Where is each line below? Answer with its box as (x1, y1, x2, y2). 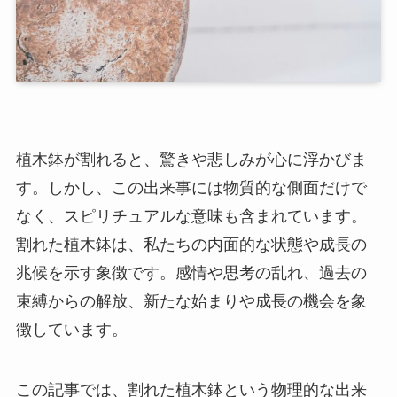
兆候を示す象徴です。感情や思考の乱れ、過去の (15, 263, 367, 282)
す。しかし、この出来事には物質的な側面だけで (15, 178, 367, 197)
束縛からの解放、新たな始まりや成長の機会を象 (15, 292, 367, 310)
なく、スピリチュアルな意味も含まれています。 (15, 206, 367, 225)
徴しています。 (15, 320, 128, 339)
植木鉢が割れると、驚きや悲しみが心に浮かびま (15, 150, 367, 168)
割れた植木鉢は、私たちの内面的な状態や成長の (15, 235, 367, 253)
